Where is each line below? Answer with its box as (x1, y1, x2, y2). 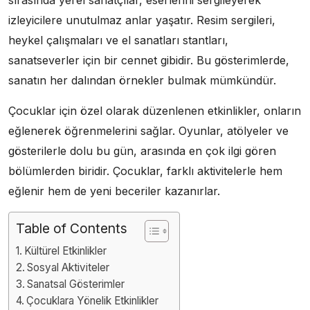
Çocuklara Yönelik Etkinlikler (26, 293, 159, 307)
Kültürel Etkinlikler (24, 244, 107, 257)
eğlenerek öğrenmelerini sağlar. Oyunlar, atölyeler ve (8, 123, 289, 138)
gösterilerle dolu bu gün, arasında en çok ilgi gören (8, 143, 276, 158)
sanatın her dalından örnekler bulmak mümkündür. (8, 73, 276, 87)
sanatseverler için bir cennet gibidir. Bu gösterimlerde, (8, 53, 289, 67)
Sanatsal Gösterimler (27, 277, 125, 291)
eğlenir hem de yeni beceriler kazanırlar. (8, 183, 220, 198)
